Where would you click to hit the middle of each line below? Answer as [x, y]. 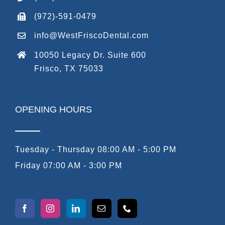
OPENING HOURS [53, 110]
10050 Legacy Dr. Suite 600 [90, 55]
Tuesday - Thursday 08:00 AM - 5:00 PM [96, 150]
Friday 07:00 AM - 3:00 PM [69, 166]
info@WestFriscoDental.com [92, 36]
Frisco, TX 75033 [69, 68]
